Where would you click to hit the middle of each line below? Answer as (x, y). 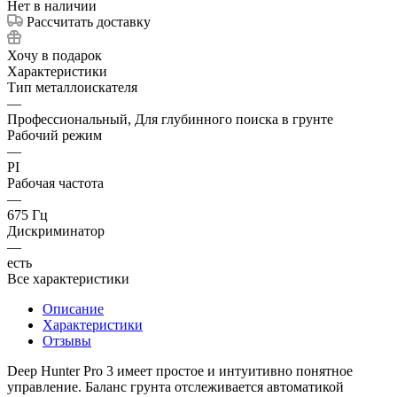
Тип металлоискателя (72, 87)
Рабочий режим (54, 135)
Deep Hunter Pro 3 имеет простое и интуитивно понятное (180, 370)
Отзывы (67, 340)
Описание (73, 308)
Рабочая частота (55, 183)
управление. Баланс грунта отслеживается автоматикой (175, 386)
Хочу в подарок (54, 55)
